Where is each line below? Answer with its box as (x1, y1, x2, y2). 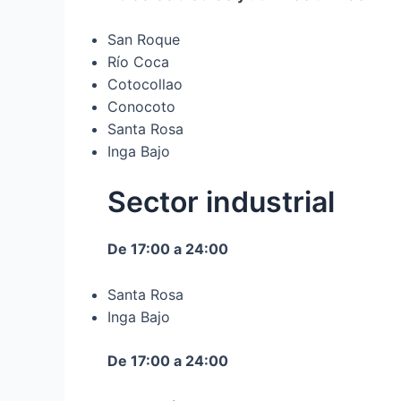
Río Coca (107, 53, 169, 72)
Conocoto (107, 98, 175, 116)
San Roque (107, 30, 180, 49)
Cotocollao (107, 75, 183, 94)
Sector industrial (107, 184, 335, 220)
